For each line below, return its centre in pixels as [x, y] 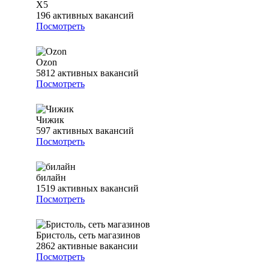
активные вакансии [98, 246]
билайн [51, 178]
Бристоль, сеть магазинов [88, 235]
